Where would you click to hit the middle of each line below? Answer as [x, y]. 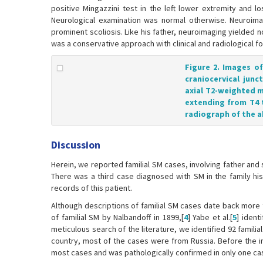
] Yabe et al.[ [210, 217]
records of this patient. [92, 188]
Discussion [76, 145]
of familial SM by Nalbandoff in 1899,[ [117, 217]
